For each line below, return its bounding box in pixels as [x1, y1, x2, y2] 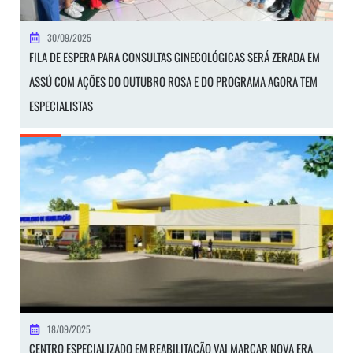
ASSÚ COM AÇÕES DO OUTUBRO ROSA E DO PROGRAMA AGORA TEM [29, 72, 318, 91]
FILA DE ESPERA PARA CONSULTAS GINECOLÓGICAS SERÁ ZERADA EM [29, 48, 320, 66]
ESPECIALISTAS [29, 97, 93, 115]
